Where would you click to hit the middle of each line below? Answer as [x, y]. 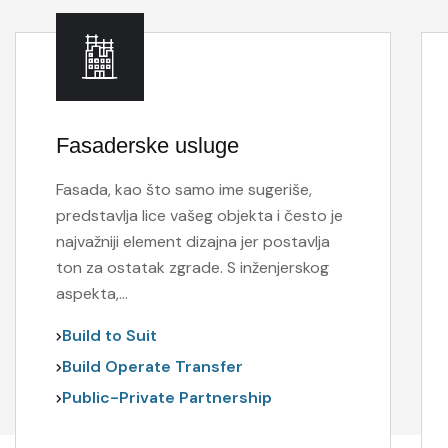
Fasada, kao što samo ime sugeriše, [183, 189]
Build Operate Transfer [152, 366]
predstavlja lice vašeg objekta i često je [199, 215]
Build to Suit [109, 335]
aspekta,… [91, 293]
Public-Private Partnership [166, 397]
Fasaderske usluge [147, 145]
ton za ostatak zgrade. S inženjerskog [192, 267]
